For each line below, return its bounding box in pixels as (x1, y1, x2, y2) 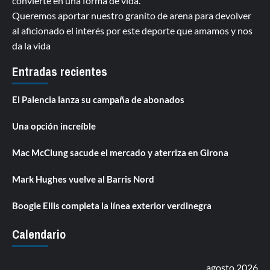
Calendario (12, 225, 66, 242)
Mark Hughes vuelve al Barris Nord (12, 173, 154, 184)
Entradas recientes (12, 63, 107, 80)
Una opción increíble (12, 120, 96, 131)
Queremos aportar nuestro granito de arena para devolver (12, 9, 251, 21)
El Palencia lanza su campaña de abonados (12, 93, 184, 105)
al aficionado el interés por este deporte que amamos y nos (12, 24, 253, 36)
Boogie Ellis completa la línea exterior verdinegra (12, 199, 212, 211)
